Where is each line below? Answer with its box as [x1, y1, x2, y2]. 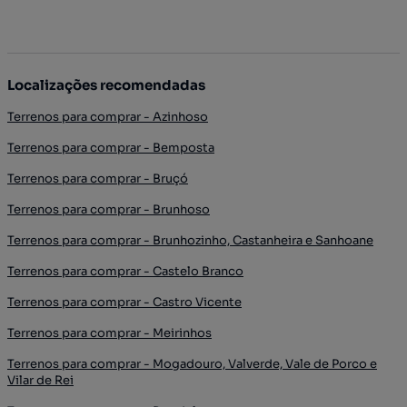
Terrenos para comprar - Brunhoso [7, 201, 210, 217]
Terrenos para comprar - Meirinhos [7, 324, 212, 341]
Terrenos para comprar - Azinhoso [7, 108, 208, 124]
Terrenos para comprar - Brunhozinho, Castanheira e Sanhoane [7, 232, 373, 248]
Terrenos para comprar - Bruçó [7, 170, 188, 186]
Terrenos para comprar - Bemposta [7, 139, 214, 155]
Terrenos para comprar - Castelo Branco [7, 263, 243, 279]
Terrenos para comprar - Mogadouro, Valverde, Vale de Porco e [7, 355, 377, 372]
